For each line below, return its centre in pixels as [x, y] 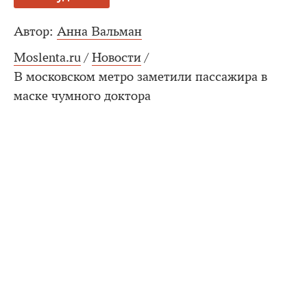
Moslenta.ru [47, 58]
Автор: [34, 32]
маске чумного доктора [82, 96]
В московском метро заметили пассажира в [140, 77]
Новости [116, 58]
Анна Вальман [99, 32]
